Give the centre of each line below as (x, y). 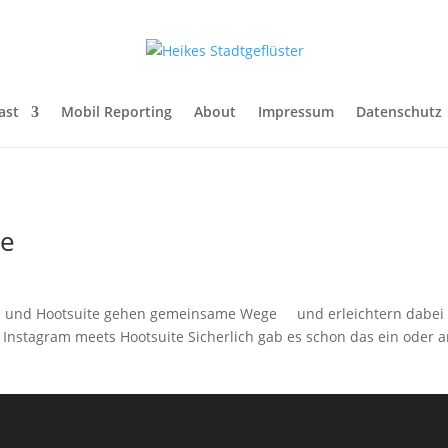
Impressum (296, 111)
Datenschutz (399, 111)
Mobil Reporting (116, 111)
